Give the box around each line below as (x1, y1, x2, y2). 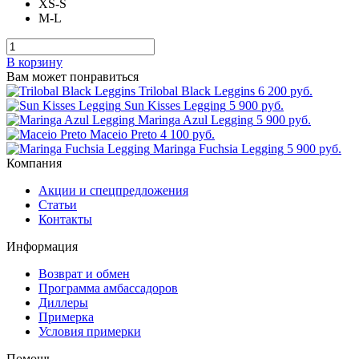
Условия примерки (38, 324, 141, 338)
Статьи (38, 197, 77, 212)
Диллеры (38, 295, 88, 309)
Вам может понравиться (6, 69, 139, 83)
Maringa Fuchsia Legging (153, 141, 284, 155)
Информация (6, 239, 78, 253)
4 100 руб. (160, 127, 215, 141)
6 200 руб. (258, 83, 313, 98)
